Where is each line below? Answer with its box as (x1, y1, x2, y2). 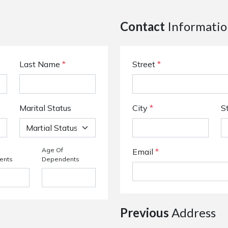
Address (169, 205, 216, 220)
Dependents (41, 155, 79, 163)
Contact (120, 19, 165, 34)
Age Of (41, 146, 63, 154)
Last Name (19, 59, 62, 69)
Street (132, 59, 157, 69)
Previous (120, 205, 169, 220)
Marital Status (19, 103, 71, 113)
